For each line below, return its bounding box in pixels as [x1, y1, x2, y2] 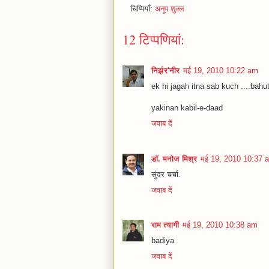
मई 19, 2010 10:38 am [183, 220, 258, 229]
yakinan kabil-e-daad [151, 103, 223, 113]
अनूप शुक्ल [155, 4, 184, 14]
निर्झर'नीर [151, 66, 180, 76]
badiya [151, 235, 174, 245]
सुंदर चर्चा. [151, 169, 181, 179]
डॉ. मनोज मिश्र [151, 154, 197, 163]
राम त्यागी [151, 220, 179, 229]
